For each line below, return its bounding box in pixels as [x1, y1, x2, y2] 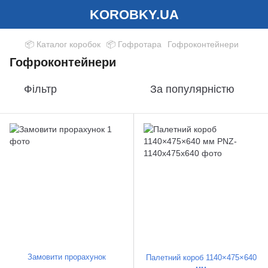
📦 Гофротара [106, 39, 162, 49]
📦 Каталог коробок [25, 39, 100, 49]
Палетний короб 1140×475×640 [145, 253, 257, 262]
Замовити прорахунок [28, 252, 106, 261]
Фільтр [24, 83, 57, 95]
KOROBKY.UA [89, 7, 179, 22]
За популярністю [150, 83, 234, 95]
